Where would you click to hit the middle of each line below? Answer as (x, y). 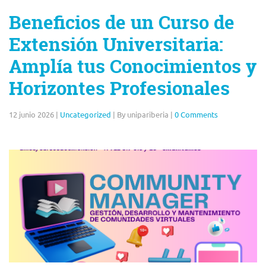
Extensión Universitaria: (116, 45)
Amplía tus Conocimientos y (133, 66)
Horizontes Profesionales (119, 88)
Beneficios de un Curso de (122, 23)
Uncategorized (85, 114)
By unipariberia (143, 114)
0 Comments (196, 114)
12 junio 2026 (31, 114)
